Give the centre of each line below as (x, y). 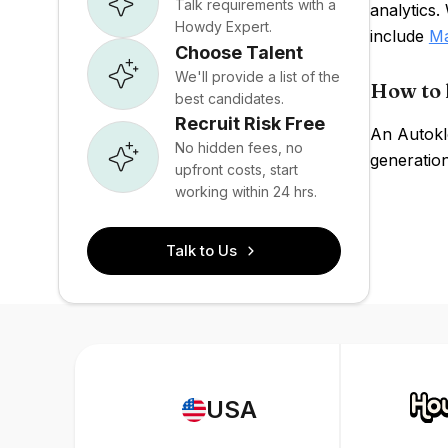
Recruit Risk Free (250, 123)
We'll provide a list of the (257, 76)
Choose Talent (239, 52)
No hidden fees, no (239, 147)
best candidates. (229, 98)
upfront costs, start (236, 169)
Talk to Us (202, 250)
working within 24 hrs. (246, 191)
